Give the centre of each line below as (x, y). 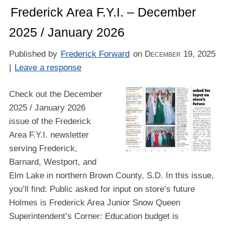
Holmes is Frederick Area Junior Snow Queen (94, 203)
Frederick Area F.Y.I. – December (103, 12)
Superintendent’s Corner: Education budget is (94, 216)
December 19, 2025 (180, 54)
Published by (34, 54)
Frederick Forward (95, 54)
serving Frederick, (43, 149)
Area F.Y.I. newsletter (49, 135)
